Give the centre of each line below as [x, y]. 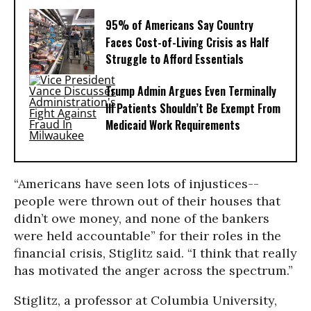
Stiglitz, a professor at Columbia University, [145, 300]
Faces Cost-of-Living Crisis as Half [187, 43]
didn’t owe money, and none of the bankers [142, 218]
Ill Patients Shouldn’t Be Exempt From [193, 109]
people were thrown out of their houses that [147, 201]
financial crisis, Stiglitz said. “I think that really [155, 253]
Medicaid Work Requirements [173, 125]
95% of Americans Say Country [179, 25]
